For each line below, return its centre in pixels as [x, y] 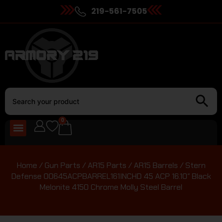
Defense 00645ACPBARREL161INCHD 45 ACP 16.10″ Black [111, 176]
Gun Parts [62, 165]
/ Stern [192, 165]
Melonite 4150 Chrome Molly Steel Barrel [111, 187]
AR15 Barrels [156, 165]
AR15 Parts [107, 165]
